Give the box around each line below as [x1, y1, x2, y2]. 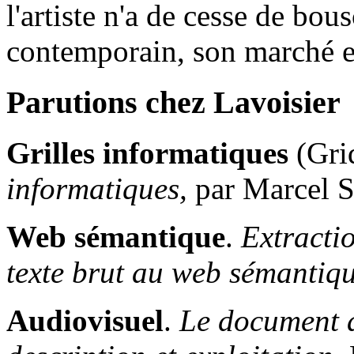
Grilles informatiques [6, 136, 288, 171]
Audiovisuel [6, 303, 164, 338]
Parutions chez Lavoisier [6, 84, 341, 120]
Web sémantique [6, 220, 225, 254]
